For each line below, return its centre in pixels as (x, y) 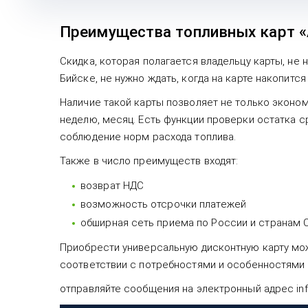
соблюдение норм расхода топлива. (148, 137)
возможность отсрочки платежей (163, 205)
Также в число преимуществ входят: (149, 161)
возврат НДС (112, 186)
